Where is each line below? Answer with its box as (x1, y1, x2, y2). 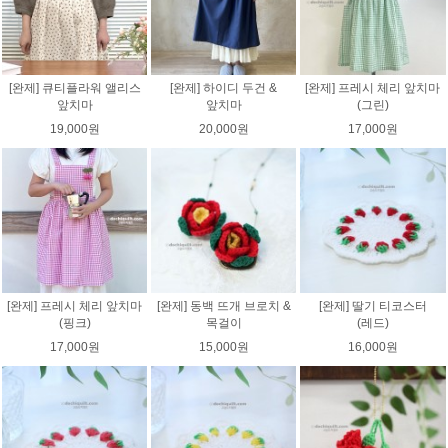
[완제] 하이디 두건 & (170, 80, 278, 95)
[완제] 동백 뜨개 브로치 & (156, 299, 291, 314)
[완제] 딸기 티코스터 (318, 299, 427, 314)
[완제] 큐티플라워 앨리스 (8, 80, 141, 95)
